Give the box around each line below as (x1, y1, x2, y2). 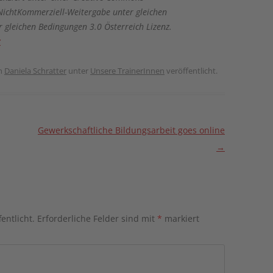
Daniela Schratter (4, 65, 66, 76)
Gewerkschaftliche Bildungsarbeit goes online (37, 124, 225, 136)
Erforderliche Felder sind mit (37, 212, 157, 224)
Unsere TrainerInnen (90, 65, 165, 76)
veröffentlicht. (165, 65, 218, 76)
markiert (162, 212, 199, 224)
